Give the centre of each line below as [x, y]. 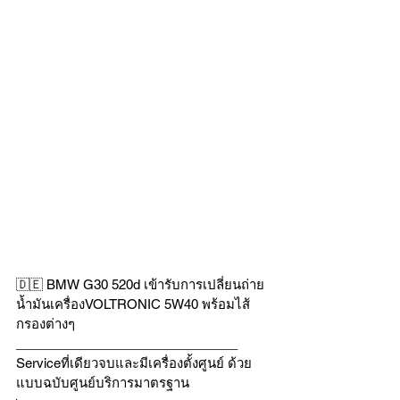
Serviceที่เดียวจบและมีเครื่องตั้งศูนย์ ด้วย [134, 363]
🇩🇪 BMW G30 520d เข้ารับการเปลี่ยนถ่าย [140, 284]
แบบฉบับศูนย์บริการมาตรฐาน [103, 383]
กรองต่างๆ [46, 324]
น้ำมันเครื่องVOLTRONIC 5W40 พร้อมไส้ [133, 304]
